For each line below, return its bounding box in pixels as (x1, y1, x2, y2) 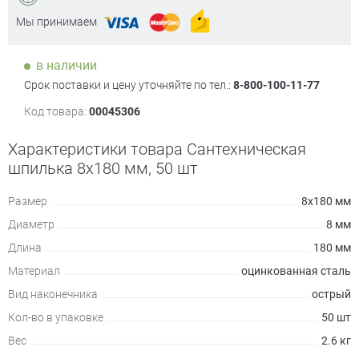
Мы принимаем (16, 14, 97, 28)
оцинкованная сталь (241, 264, 351, 277)
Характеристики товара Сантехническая (8, 139, 306, 159)
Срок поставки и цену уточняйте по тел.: (24, 79, 233, 91)
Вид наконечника (8, 288, 98, 301)
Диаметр (8, 218, 54, 231)
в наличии (36, 58, 97, 73)
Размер (8, 195, 47, 208)
